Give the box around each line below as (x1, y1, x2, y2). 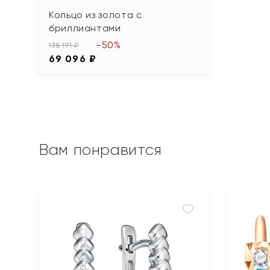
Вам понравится (39, 140, 162, 159)
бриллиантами (49, 22, 121, 34)
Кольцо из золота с (49, 8, 142, 20)
